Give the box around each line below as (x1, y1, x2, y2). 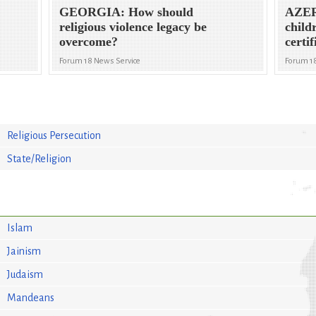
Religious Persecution (7, 129, 102, 141)
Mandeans (7, 291, 55, 303)
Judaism (7, 268, 44, 280)
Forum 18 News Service (59, 56, 141, 66)
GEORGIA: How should (59, 5, 194, 20)
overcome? (59, 35, 119, 49)
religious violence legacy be (59, 20, 207, 35)
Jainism (7, 245, 42, 257)
